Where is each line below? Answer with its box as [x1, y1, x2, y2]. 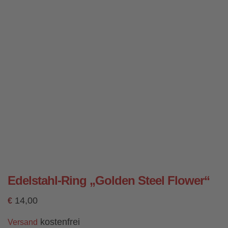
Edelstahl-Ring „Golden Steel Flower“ [8, 173, 210, 187]
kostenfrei [38, 216, 80, 227]
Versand [8, 217, 38, 226]
